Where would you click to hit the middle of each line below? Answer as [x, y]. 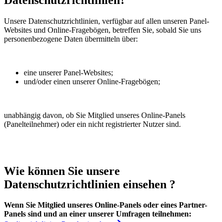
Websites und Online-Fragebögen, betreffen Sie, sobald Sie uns [103, 30]
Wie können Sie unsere [62, 171]
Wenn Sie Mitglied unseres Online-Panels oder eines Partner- [106, 205]
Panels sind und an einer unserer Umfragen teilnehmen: [98, 214]
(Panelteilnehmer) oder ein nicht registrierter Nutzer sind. [92, 124]
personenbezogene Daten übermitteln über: [71, 39]
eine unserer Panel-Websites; [68, 72]
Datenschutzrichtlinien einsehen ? [90, 184]
